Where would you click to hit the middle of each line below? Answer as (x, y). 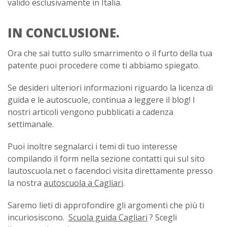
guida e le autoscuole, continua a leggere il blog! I (101, 100)
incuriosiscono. (37, 218)
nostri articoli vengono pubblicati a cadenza (90, 112)
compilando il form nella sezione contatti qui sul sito (106, 159)
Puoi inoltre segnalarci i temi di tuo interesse (92, 147)
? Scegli (163, 218)
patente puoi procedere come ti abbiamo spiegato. (104, 66)
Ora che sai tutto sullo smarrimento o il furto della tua (110, 53)
